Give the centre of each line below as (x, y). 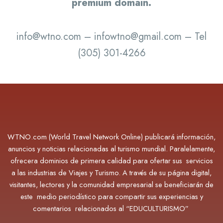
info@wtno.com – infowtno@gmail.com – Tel (111, 37)
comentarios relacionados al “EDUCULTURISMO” (111, 209)
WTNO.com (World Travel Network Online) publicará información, (111, 137)
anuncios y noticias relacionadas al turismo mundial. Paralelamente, (111, 149)
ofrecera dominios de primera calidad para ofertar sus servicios (111, 161)
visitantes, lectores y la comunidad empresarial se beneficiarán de (111, 185)
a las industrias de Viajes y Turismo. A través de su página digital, (111, 173)
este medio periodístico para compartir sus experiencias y (111, 197)
